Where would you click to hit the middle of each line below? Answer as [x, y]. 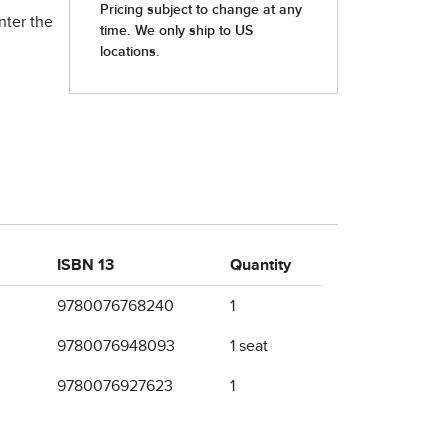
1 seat [249, 346]
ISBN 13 [85, 265]
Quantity [260, 265]
